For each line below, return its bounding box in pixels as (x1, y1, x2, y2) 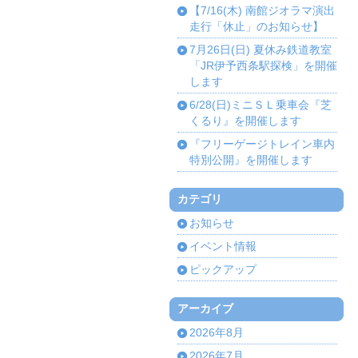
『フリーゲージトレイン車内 (189, 138, 335, 150)
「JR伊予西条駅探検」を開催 (189, 60, 337, 72)
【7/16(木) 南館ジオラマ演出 (189, 5, 335, 17)
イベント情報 (189, 241, 257, 253)
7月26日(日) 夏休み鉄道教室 (189, 44, 332, 56)
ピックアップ (189, 264, 257, 276)
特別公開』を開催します (189, 154, 312, 166)
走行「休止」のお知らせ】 (189, 21, 324, 33)
